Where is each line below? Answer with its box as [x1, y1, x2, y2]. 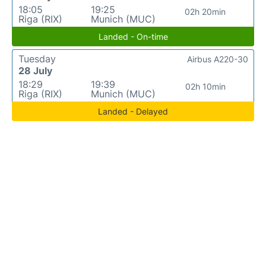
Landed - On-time [98, 31, 168, 42]
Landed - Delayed [98, 106, 168, 117]
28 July [18, 65, 52, 77]
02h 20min [185, 7, 226, 17]
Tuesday [18, 53, 56, 65]
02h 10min [185, 81, 226, 92]
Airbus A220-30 [187, 54, 248, 65]
